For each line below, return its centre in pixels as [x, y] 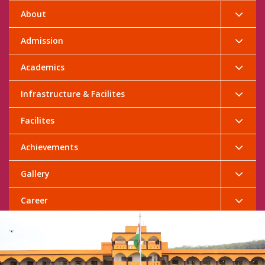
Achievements [49, 147]
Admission [42, 41]
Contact [38, 227]
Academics [43, 67]
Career [34, 201]
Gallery [35, 174]
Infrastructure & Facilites [73, 94]
